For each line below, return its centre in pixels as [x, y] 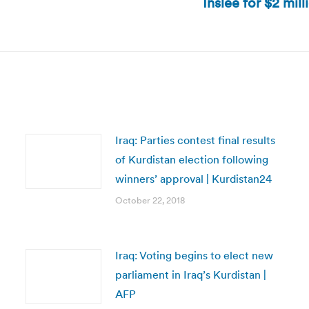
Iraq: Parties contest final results [195, 140]
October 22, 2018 [150, 200]
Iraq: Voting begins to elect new [194, 255]
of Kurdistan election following [191, 159]
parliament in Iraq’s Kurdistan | [190, 275]
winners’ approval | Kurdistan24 [193, 179]
